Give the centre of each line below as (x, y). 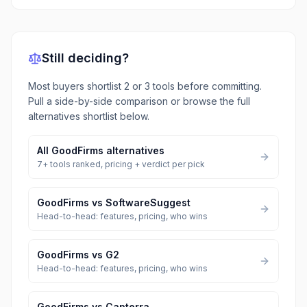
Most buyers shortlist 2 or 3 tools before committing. (145, 86)
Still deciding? (85, 58)
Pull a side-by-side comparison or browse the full (139, 101)
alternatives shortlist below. (89, 116)
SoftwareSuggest (148, 202)
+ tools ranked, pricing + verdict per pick (124, 164)
